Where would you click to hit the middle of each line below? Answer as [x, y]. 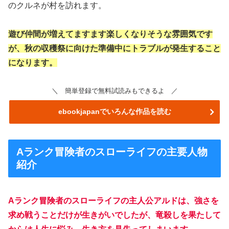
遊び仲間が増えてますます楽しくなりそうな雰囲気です [110, 34]
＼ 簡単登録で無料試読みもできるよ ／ [114, 91]
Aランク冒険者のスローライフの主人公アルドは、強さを [113, 201]
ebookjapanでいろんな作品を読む [114, 111]
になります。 [33, 63]
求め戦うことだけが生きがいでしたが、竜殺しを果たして [114, 215]
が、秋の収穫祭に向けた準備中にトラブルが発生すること [114, 49]
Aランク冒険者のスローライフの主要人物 [112, 152]
